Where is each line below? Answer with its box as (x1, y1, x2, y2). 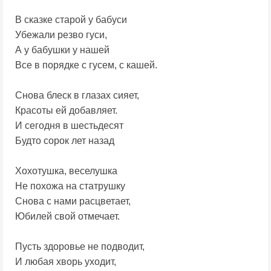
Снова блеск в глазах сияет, (15, 90, 139, 101)
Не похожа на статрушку (15, 181, 125, 192)
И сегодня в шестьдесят (15, 120, 123, 131)
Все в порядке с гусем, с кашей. (15, 60, 157, 71)
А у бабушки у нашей (15, 45, 109, 56)
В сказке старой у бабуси (15, 15, 127, 25)
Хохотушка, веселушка (15, 166, 117, 177)
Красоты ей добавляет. (15, 105, 117, 116)
